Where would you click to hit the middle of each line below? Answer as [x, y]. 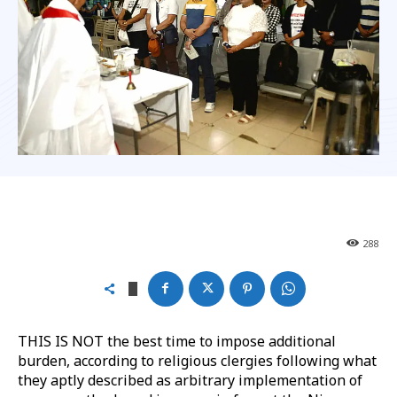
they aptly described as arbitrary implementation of [190, 380]
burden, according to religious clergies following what [197, 360]
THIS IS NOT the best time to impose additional [177, 341]
